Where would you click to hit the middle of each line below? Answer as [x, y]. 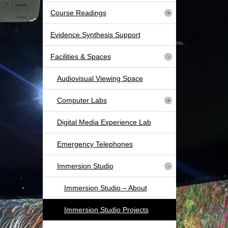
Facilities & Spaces [80, 57]
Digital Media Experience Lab [104, 122]
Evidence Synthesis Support [95, 35]
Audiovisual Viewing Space [100, 79]
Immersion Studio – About [105, 188]
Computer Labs [82, 101]
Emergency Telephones [95, 144]
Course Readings [78, 13]
